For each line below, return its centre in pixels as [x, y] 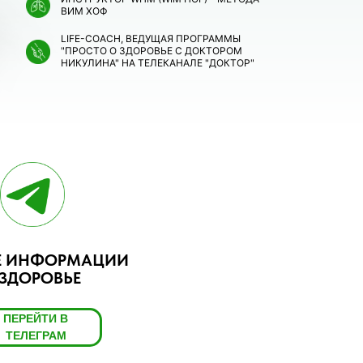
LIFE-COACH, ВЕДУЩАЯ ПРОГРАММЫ [151, 38]
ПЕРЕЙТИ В [36, 318]
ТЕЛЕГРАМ [36, 335]
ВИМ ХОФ [84, 11]
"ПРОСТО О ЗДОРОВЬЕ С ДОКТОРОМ [152, 51]
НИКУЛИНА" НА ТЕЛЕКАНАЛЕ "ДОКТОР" [158, 63]
